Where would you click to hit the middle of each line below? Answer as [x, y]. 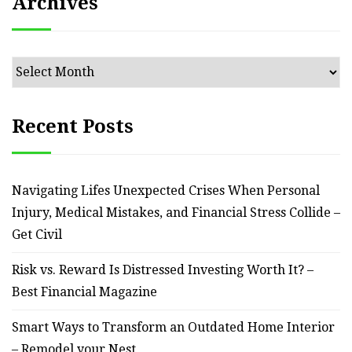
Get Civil [37, 234]
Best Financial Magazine [84, 291]
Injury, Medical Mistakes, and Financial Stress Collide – [176, 212]
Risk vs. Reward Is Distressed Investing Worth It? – [163, 269]
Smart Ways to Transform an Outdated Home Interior [173, 327]
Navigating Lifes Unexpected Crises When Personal [166, 190]
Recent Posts [73, 126]
